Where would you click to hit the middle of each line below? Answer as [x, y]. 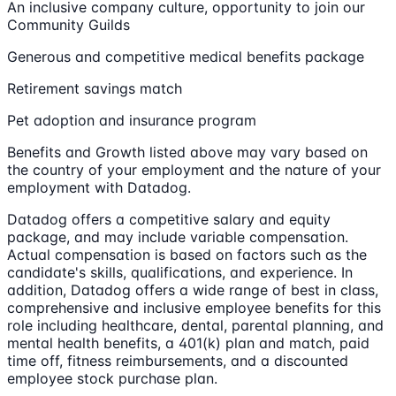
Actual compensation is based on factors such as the [187, 254]
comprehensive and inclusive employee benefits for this [194, 307]
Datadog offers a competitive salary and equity [169, 219]
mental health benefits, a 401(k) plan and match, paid [188, 343]
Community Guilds [69, 24]
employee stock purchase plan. [112, 378]
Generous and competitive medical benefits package [186, 56]
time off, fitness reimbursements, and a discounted [178, 360]
